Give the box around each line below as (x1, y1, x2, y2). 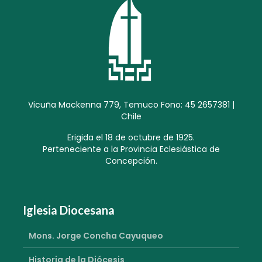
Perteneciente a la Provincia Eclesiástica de (42, 143, 220, 155)
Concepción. (105, 154, 157, 167)
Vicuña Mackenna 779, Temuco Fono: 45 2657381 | (27, 98, 235, 111)
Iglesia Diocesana (23, 202, 115, 217)
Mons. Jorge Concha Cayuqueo (29, 229, 163, 242)
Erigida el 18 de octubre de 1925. (67, 131, 195, 143)
